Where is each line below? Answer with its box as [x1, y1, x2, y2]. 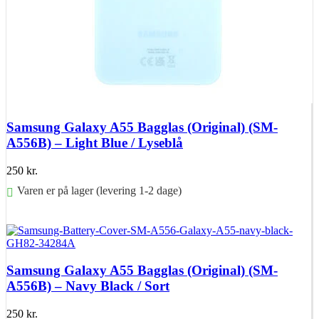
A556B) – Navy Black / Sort [6, 278, 169, 294]
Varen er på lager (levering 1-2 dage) [17, 184, 182, 197]
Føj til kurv [6, 211, 56, 224]
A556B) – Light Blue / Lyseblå [6, 135, 183, 150]
